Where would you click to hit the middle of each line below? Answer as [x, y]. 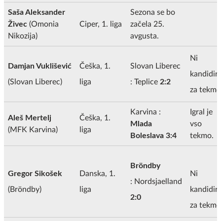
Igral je [201, 112]
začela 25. [147, 24]
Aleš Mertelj [30, 118]
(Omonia [43, 24]
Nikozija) [23, 36]
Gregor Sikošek [35, 173]
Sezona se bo [153, 12]
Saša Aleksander [37, 12]
